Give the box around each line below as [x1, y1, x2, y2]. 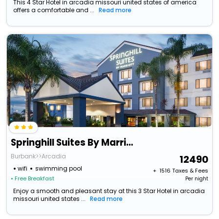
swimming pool [35, 164, 83, 173]
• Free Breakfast [11, 175, 55, 183]
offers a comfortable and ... [13, 6, 95, 15]
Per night [185, 175, 208, 183]
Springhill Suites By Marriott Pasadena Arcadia [126, 136, 133, 150]
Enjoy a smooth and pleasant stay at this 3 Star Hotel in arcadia [13, 187, 205, 196]
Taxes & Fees [172, 167, 208, 175]
